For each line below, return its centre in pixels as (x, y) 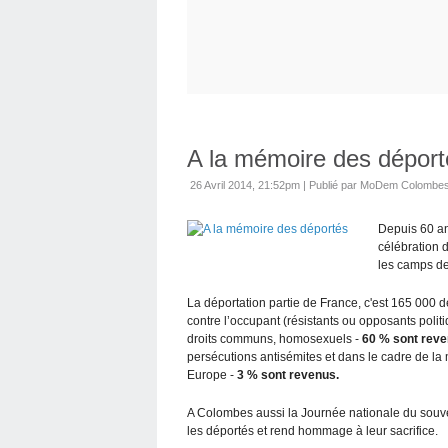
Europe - (212, 374)
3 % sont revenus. (288, 374)
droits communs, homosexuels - (274, 338)
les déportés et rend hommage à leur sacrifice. (312, 430)
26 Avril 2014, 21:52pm (245, 184)
